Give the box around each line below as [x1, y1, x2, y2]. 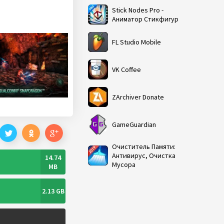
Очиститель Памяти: [112, 142, 175, 151]
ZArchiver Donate [112, 92, 164, 101]
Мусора [112, 160, 135, 169]
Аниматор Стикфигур [112, 14, 178, 23]
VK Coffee [112, 65, 141, 74]
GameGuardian [112, 120, 156, 129]
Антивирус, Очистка [112, 151, 175, 160]
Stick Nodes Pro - [112, 5, 163, 14]
